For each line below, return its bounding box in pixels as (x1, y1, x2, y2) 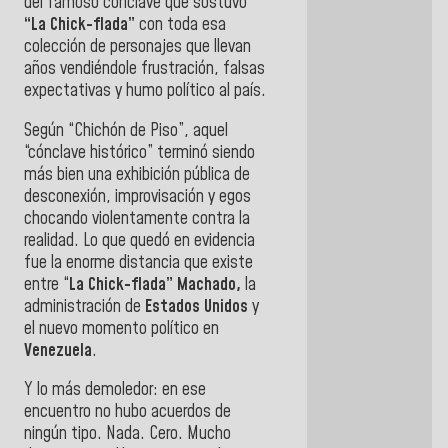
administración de (24, 294, 141, 319)
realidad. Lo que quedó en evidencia (24, 228, 255, 253)
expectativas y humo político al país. (24, 79, 266, 104)
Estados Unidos (141, 294, 248, 319)
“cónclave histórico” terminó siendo (24, 140, 255, 165)
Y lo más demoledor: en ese (24, 378, 206, 403)
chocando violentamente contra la (24, 206, 250, 231)
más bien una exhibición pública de (24, 162, 250, 187)
